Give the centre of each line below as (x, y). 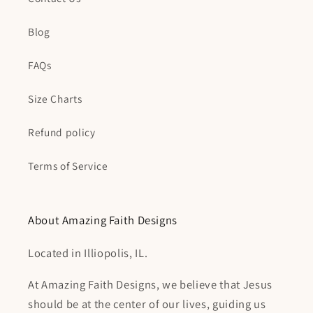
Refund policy (62, 132)
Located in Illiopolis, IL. (88, 253)
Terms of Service (68, 166)
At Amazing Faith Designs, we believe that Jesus (151, 284)
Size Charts (55, 99)
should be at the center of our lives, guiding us (147, 304)
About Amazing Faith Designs (103, 220)
